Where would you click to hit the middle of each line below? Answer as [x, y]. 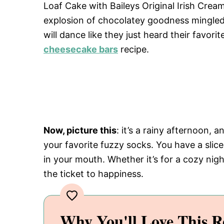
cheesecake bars [81, 49]
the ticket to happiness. [93, 174]
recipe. [133, 49]
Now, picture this [80, 130]
